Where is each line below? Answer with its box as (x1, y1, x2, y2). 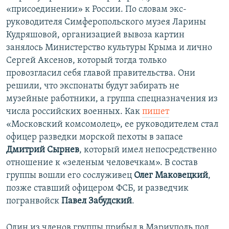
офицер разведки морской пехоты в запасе (6, 132, 183, 143)
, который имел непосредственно (79, 145, 217, 155)
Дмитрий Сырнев (6, 145, 79, 155)
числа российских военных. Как (6, 107, 142, 117)
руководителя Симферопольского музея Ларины (6, 17, 206, 28)
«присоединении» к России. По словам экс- (6, 5, 187, 15)
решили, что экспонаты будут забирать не (6, 81, 179, 91)
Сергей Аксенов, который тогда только (6, 56, 167, 66)
